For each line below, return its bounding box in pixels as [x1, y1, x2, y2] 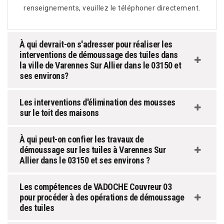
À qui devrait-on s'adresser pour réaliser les [19, 39, 172, 50]
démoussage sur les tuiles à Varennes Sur [19, 144, 165, 155]
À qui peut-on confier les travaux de [19, 134, 143, 145]
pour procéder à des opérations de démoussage [19, 192, 184, 203]
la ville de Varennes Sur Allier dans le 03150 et [19, 60, 181, 71]
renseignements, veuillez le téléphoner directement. [23, 4, 200, 12]
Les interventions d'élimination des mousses [19, 97, 175, 108]
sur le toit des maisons [19, 107, 99, 118]
